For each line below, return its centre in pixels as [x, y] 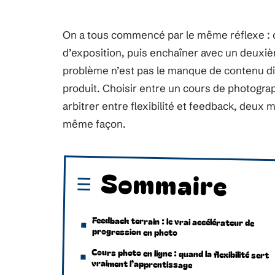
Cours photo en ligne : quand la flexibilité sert [180, 254]
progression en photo [135, 232]
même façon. [94, 124]
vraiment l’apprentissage [142, 264]
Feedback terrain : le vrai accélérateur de [173, 221]
